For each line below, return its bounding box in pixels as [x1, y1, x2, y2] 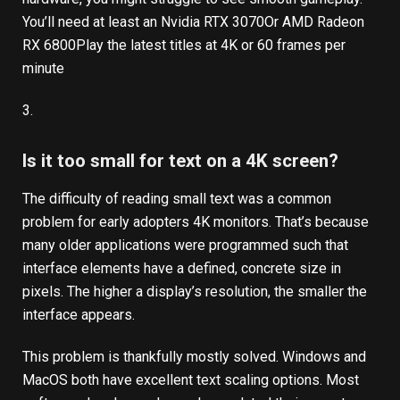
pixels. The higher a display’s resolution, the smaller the [22, 283, 367, 301]
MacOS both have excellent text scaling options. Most [22, 371, 359, 389]
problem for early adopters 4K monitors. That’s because [22, 213, 369, 231]
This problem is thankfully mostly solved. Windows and [22, 348, 366, 366]
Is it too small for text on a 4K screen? [22, 149, 338, 171]
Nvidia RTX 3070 [161, 13, 264, 31]
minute [22, 60, 64, 78]
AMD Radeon [282, 13, 364, 31]
